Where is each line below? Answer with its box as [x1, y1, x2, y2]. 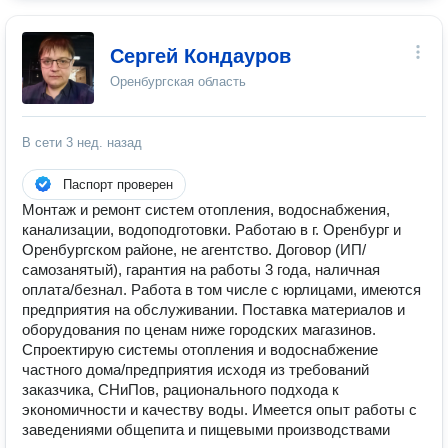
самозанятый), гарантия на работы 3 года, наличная [22, 261, 380, 278]
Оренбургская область [110, 74, 246, 89]
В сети [22, 135, 66, 150]
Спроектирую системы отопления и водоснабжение [22, 341, 378, 358]
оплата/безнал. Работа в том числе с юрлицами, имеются [22, 281, 421, 298]
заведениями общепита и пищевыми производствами [22, 421, 390, 438]
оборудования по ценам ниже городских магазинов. [22, 321, 376, 338]
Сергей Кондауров [110, 45, 291, 67]
